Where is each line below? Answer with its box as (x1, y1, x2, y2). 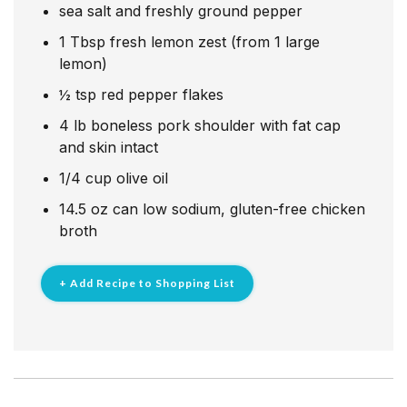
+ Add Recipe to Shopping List (59, 275, 235, 290)
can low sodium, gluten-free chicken (113, 199, 365, 218)
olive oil (116, 168, 168, 187)
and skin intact (59, 137, 158, 156)
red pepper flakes (101, 84, 223, 104)
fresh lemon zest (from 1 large (110, 32, 320, 51)
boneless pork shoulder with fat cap (91, 115, 341, 134)
